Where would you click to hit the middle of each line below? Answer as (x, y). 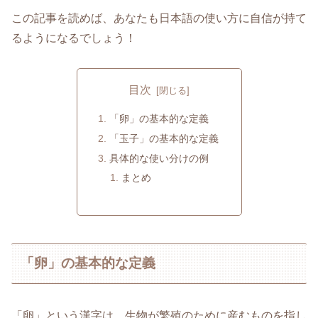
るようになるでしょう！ (74, 38)
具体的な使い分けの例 (159, 158)
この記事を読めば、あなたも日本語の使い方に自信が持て (159, 18)
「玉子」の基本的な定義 (164, 138)
